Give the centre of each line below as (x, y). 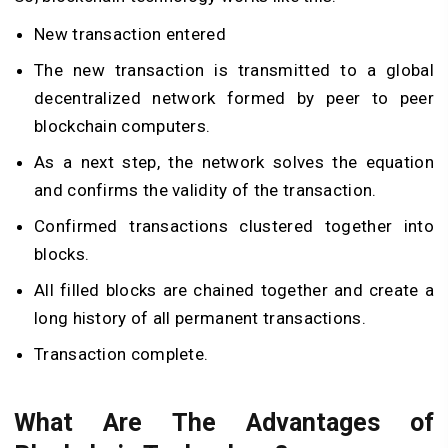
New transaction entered (130, 33)
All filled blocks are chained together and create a (234, 289)
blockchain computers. (122, 125)
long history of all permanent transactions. (200, 317)
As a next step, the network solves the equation (234, 161)
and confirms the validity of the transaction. (205, 189)
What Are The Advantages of (224, 423)
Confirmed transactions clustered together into (234, 225)
